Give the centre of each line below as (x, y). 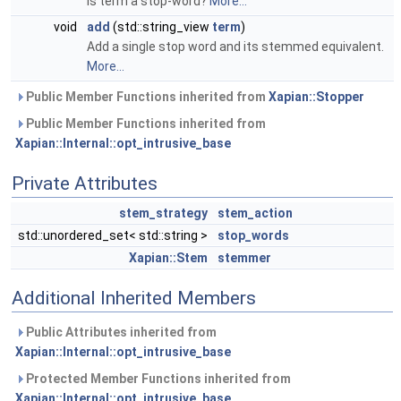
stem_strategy (163, 213)
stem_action (255, 213)
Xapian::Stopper (316, 97)
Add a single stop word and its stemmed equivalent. (235, 47)
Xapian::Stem (168, 258)
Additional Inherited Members (134, 298)
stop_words (253, 235)
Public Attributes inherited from (120, 332)
